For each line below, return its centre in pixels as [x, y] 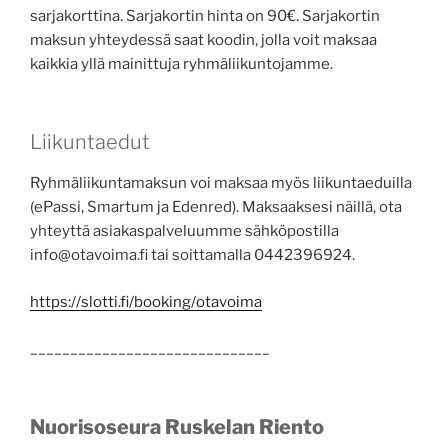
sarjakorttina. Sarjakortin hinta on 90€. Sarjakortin [205, 15]
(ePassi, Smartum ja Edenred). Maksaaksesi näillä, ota [216, 207]
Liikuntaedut [90, 142]
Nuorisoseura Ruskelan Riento [177, 426]
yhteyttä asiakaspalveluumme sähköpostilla [184, 231]
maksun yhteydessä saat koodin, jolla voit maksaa [203, 39]
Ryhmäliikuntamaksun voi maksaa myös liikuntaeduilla [221, 183]
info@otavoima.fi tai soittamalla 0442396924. [192, 255]
